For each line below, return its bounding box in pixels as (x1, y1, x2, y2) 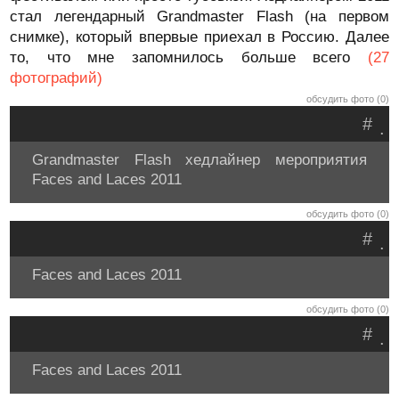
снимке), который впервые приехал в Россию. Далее (10, 28, 389, 45)
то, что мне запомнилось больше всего (10, 49, 368, 66)
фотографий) (10, 69, 103, 86)
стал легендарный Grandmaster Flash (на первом (10, 8, 389, 25)
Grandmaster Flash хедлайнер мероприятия (32, 151, 367, 168)
